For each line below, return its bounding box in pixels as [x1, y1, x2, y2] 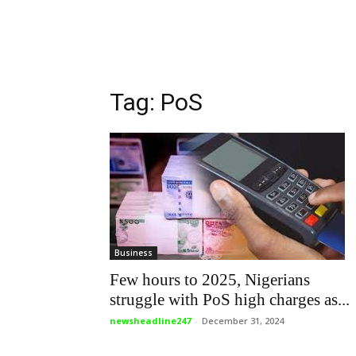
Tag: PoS [110, 88, 203, 116]
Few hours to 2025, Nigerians [110, 270, 310, 289]
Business [114, 247, 153, 258]
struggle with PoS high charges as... [110, 290, 350, 309]
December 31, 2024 [202, 315, 284, 327]
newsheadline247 [110, 315, 191, 327]
